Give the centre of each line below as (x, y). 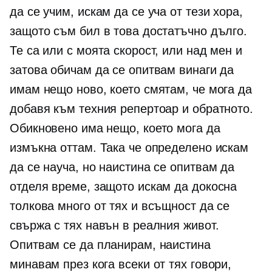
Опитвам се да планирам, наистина (110, 245)
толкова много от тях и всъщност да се (120, 206)
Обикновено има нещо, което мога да (115, 128)
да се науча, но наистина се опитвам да (122, 167)
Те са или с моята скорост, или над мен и (126, 51)
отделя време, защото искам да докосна (124, 187)
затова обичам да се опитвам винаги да (122, 70)
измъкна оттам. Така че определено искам (129, 148)
